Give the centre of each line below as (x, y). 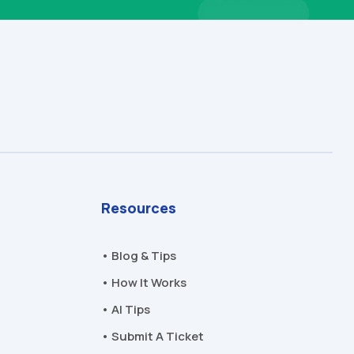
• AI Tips (125, 309)
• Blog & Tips (138, 255)
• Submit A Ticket (152, 336)
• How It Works (143, 282)
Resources (138, 207)
